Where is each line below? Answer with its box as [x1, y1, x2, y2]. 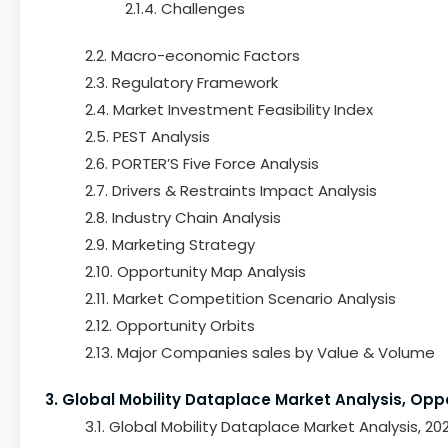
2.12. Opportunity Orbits [85, 315, 255, 336]
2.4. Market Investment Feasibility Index [85, 99, 373, 120]
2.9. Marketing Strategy [85, 234, 255, 255]
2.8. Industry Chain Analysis [85, 207, 281, 228]
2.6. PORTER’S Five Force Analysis [85, 153, 319, 174]
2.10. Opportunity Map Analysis [85, 261, 306, 282]
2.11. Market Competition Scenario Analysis [85, 288, 396, 309]
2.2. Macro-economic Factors [85, 45, 300, 66]
